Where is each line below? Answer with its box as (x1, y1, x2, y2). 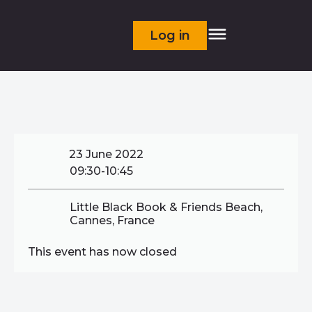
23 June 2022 (69, 148, 143, 161)
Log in (150, 28, 191, 43)
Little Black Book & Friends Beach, (70, 201, 263, 214)
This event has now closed (28, 245, 177, 258)
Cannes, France (70, 214, 155, 227)
